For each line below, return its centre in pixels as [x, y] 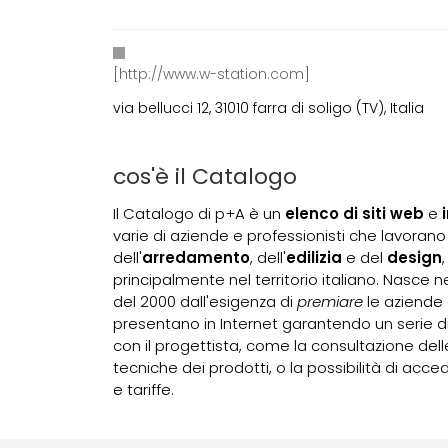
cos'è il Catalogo [205, 177]
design [415, 257]
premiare [330, 301]
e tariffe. [144, 389]
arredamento [196, 257]
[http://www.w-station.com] [212, 74]
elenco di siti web [355, 213]
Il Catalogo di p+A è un [199, 213]
